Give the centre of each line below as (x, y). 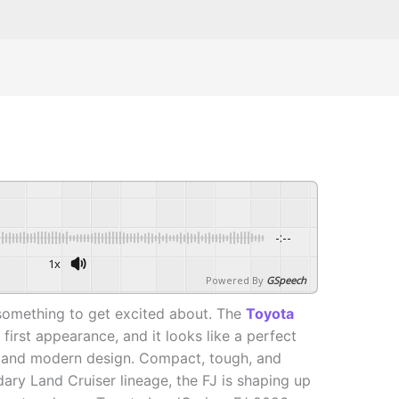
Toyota (269, 314)
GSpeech (287, 281)
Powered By (235, 281)
